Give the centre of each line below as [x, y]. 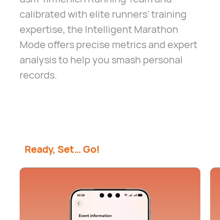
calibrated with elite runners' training [103, 14]
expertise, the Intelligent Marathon [99, 29]
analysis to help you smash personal [101, 59]
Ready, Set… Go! [62, 149]
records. [38, 75]
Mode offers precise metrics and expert [108, 44]
